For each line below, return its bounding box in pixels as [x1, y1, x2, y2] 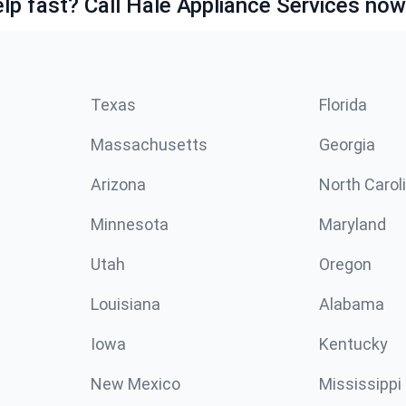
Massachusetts [91, 134, 208, 154]
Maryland [319, 214, 386, 234]
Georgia [319, 134, 375, 154]
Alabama [319, 294, 384, 314]
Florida [319, 94, 367, 114]
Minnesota [91, 214, 169, 234]
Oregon [319, 254, 372, 274]
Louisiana [91, 294, 160, 314]
